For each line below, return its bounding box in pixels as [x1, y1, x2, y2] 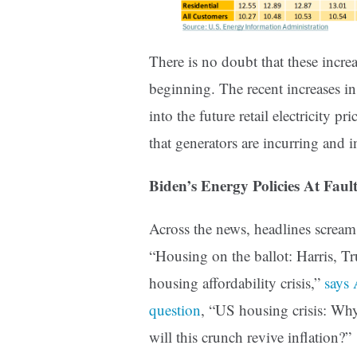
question [149, 300, 201, 320]
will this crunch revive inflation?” [149, 327, 351, 347]
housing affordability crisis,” [149, 273, 324, 293]
